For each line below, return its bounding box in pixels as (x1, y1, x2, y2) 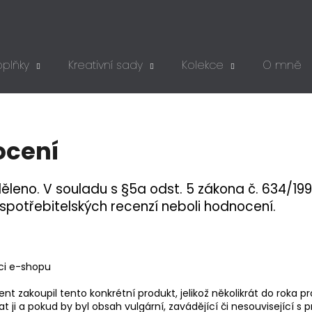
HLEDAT (202, 123, 237, 137)
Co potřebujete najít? (7, 64, 189, 88)
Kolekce (182, 57, 224, 73)
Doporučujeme (45, 181, 151, 201)
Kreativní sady (68, 57, 143, 73)
